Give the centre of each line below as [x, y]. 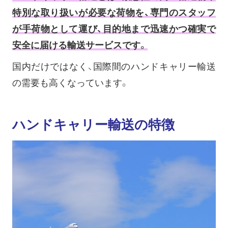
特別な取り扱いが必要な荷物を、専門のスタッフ [114, 12]
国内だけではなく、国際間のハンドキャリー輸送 [114, 66]
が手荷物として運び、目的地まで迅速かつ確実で [114, 29]
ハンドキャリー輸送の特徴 [93, 124]
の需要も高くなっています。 [70, 83]
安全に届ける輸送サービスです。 [80, 45]
